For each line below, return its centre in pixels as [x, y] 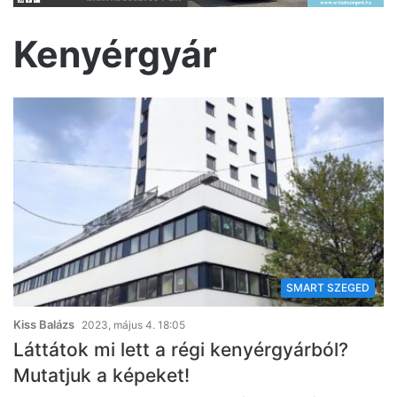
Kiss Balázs [44, 324]
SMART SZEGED [328, 287]
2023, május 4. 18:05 [133, 324]
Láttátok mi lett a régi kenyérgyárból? [181, 349]
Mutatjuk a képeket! [101, 375]
